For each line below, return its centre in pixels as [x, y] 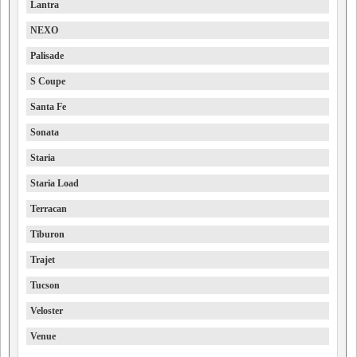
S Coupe [48, 81]
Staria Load [55, 183]
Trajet [43, 259]
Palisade [47, 55]
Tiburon [47, 234]
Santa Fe [48, 106]
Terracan [49, 208]
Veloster [47, 310]
